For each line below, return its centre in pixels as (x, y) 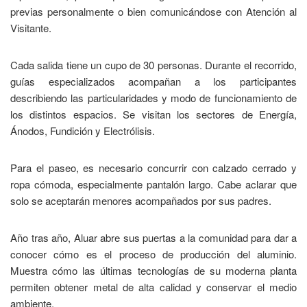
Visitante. (31, 27)
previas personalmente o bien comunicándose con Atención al (153, 11)
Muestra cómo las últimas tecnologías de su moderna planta (153, 270)
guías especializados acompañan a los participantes (153, 81)
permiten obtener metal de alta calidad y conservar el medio (153, 286)
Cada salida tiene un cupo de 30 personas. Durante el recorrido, (153, 64)
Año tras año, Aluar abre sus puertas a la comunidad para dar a (153, 237)
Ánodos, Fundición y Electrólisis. (83, 130)
